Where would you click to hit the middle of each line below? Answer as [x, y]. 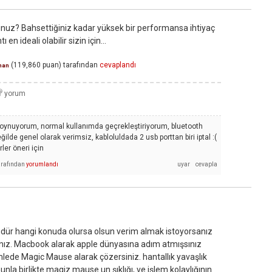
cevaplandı [118, 65]
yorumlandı [42, 164]
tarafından [80, 65]
